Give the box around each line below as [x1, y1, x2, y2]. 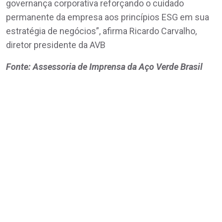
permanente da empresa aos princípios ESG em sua [6, 11, 209, 22]
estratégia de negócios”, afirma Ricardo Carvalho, [6, 25, 197, 36]
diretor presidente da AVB [6, 39, 106, 50]
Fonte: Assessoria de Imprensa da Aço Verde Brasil [6, 61, 203, 72]
